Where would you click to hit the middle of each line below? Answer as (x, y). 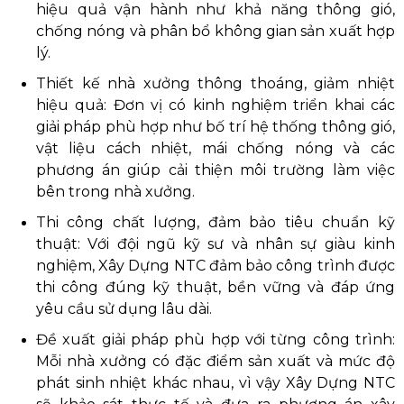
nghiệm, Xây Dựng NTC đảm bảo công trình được (216, 265)
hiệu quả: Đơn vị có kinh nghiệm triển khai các (216, 105)
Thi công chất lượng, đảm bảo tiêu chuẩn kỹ (216, 222)
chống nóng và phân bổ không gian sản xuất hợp (216, 31)
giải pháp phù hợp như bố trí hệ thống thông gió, (216, 126)
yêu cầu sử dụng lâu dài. (124, 308)
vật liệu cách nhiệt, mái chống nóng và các (216, 148)
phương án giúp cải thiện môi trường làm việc (216, 170)
